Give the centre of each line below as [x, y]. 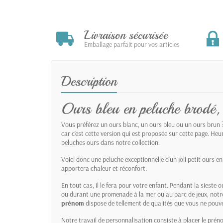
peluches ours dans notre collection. [111, 142]
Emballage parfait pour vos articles [132, 44]
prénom [73, 203]
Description [89, 81]
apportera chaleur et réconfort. [104, 168]
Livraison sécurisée [126, 35]
